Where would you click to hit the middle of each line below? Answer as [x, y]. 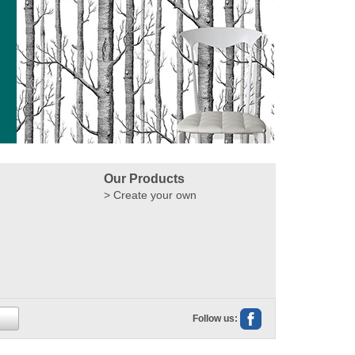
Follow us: [215, 318]
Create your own [155, 195]
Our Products [145, 178]
